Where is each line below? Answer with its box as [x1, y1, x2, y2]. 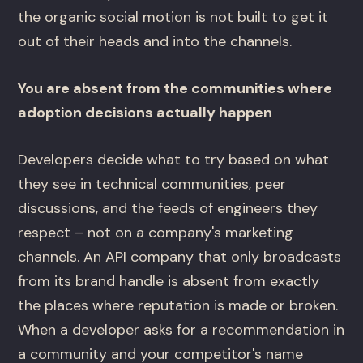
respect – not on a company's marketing [18, 223, 294, 243]
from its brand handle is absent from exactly [18, 271, 320, 292]
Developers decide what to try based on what [18, 150, 330, 170]
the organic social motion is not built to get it [18, 7, 329, 28]
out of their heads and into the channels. [18, 32, 293, 52]
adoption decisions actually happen [18, 103, 273, 123]
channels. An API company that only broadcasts [18, 247, 342, 267]
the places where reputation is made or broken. [18, 296, 339, 316]
